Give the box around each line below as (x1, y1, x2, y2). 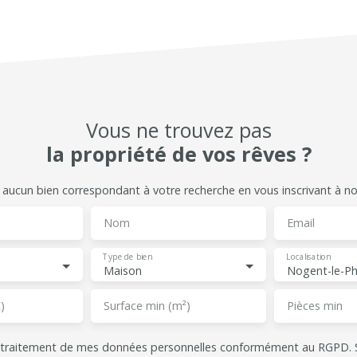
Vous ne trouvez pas (85, 116, 272, 143)
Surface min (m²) (104, 298, 190, 313)
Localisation (286, 252, 331, 263)
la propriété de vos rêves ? (45, 140, 312, 167)
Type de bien (103, 252, 152, 263)
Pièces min (287, 298, 343, 313)
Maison (104, 263, 142, 278)
